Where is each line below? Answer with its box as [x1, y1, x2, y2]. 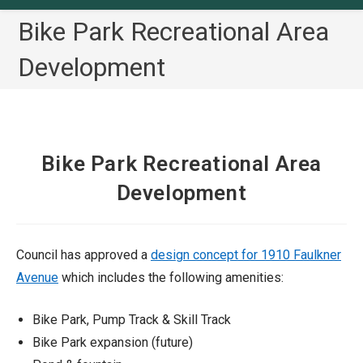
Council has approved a [16, 247, 151, 263]
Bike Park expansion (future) [32, 335, 193, 350]
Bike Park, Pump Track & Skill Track [32, 312, 231, 327]
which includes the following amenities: [58, 270, 284, 285]
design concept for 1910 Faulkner [151, 247, 341, 263]
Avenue [16, 270, 58, 285]
